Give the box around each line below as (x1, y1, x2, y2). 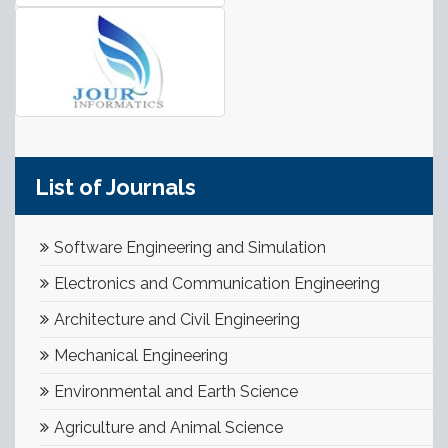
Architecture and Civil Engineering (54, 309, 300, 329)
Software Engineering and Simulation (54, 237, 326, 257)
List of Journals (35, 173, 196, 200)
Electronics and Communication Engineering (54, 273, 380, 293)
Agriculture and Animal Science (54, 417, 283, 437)
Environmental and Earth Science (54, 381, 298, 401)
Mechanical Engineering (54, 345, 228, 365)
